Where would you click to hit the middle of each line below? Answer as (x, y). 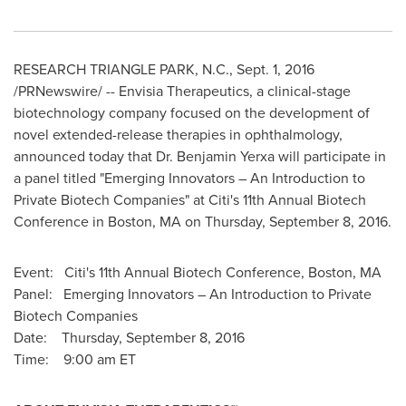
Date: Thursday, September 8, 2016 (129, 338)
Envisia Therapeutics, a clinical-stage (235, 91)
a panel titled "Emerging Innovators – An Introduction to (189, 178)
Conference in (61, 222)
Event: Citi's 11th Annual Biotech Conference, (161, 272)
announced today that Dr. (95, 156)
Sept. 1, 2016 (275, 69)
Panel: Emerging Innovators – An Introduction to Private (193, 294)
